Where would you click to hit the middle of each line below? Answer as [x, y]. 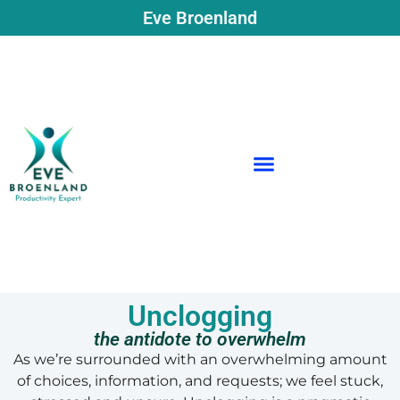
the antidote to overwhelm [200, 339]
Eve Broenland [200, 18]
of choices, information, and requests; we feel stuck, [200, 380]
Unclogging [200, 316]
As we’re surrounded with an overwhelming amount [200, 359]
